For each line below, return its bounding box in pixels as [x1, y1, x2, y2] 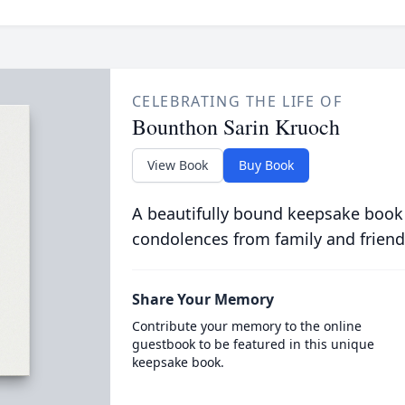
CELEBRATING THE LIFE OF [131, 91, 343, 111]
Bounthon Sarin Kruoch [131, 112, 340, 141]
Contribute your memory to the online [131, 317, 362, 334]
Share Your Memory [131, 289, 274, 309]
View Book [146, 156, 208, 174]
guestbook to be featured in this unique [131, 335, 374, 353]
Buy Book [238, 156, 294, 174]
